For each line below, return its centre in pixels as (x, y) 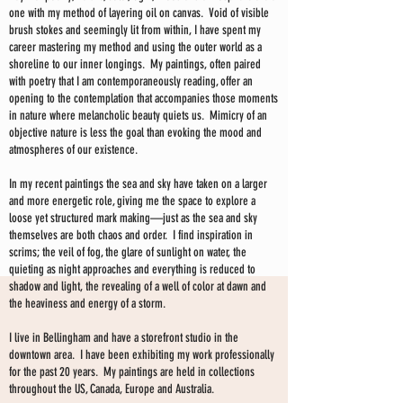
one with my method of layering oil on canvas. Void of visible (139, 13)
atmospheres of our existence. (76, 150)
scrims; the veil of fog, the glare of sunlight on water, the (128, 253)
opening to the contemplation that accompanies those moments (143, 99)
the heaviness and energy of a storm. (87, 304)
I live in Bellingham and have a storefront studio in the (124, 338)
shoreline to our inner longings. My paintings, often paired (135, 65)
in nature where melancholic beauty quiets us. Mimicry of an (138, 116)
